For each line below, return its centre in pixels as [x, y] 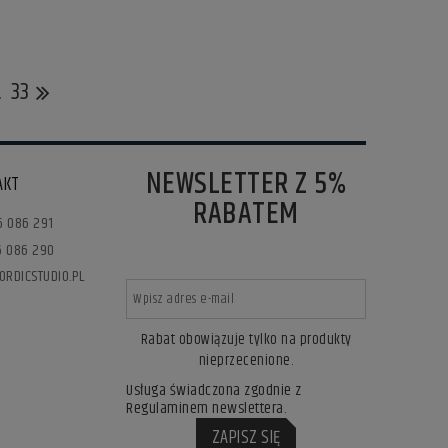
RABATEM [246, 214]
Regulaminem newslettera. [206, 408]
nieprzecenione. [246, 360]
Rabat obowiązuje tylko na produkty [246, 339]
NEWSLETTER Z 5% [246, 184]
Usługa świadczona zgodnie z [214, 390]
